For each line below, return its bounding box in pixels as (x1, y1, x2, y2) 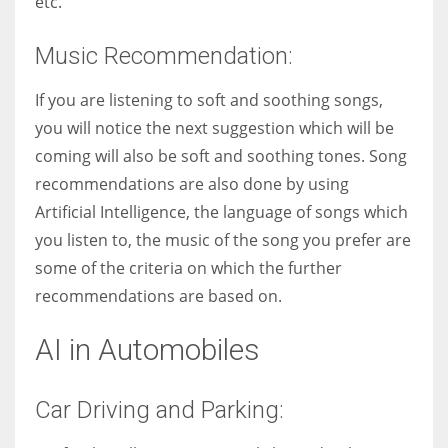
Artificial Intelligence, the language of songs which (35, 200, 408, 223)
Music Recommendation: (35, 41, 293, 70)
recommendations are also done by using (35, 172, 349, 195)
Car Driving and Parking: (35, 395, 284, 424)
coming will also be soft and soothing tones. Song (35, 144, 407, 167)
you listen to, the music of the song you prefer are (35, 228, 411, 251)
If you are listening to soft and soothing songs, (35, 88, 383, 111)
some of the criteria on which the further (35, 256, 342, 279)
